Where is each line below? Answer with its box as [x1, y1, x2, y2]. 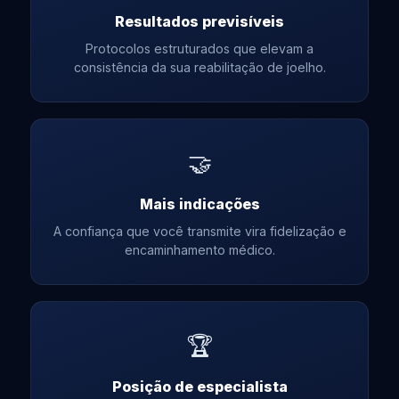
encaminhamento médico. [124, 241, 275, 257]
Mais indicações [139, 194, 260, 213]
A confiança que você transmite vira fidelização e [53, 223, 346, 239]
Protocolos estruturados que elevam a [85, 40, 313, 56]
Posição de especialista [111, 377, 288, 395]
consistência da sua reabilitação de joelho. [73, 59, 326, 75]
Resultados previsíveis [115, 12, 284, 30]
